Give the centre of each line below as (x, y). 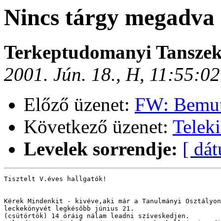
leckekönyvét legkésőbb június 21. (69, 209)
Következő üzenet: (98, 127)
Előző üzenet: (79, 105)
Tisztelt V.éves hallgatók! (55, 179)
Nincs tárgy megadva (109, 17)
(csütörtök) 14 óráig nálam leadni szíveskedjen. (97, 216)
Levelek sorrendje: (101, 149)
